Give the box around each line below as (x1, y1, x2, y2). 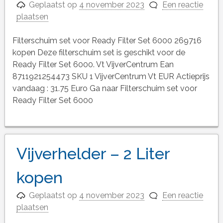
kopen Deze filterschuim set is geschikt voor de (12, 47, 185, 57)
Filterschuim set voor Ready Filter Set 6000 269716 (12, 35, 202, 45)
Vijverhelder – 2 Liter (16, 144, 170, 163)
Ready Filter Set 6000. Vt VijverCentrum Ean (12, 59, 174, 69)
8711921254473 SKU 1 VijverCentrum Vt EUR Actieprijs (12, 71, 210, 81)
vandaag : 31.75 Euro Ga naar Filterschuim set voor (12, 83, 197, 93)
